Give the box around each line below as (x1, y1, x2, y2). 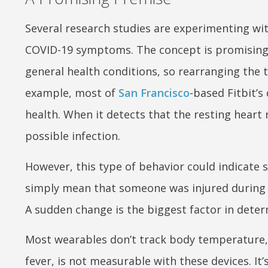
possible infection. (25, 129, 120, 144)
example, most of (25, 86, 118, 100)
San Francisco (118, 86, 190, 100)
